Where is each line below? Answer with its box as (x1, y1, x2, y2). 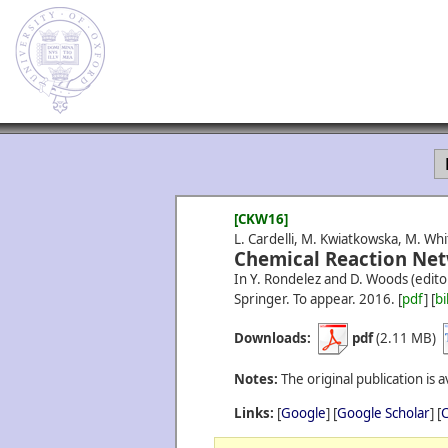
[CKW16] (234, 210, 288, 228)
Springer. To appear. (234, 290, 356, 308)
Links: (234, 404, 274, 422)
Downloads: (234, 328, 311, 347)
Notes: (234, 370, 278, 388)
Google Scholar (337, 404, 430, 422)
